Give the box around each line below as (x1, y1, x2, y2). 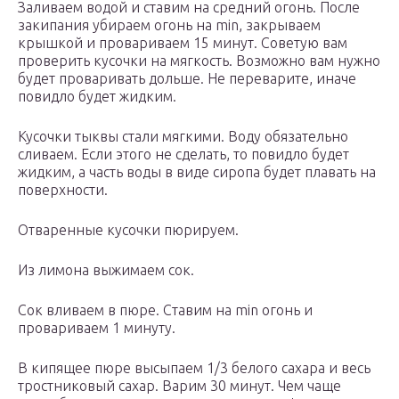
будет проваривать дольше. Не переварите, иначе (18, 70, 356, 87)
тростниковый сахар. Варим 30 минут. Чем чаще (18, 378, 341, 395)
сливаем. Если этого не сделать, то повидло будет (18, 146, 349, 163)
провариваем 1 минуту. (18, 320, 175, 337)
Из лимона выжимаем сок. (18, 262, 194, 279)
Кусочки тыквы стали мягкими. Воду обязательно (18, 128, 348, 145)
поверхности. (18, 182, 108, 199)
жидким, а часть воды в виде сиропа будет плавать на (18, 164, 376, 181)
